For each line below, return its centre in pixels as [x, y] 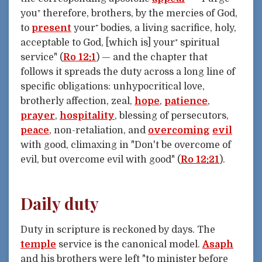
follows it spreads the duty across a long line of [128, 72]
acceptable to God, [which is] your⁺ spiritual [120, 43]
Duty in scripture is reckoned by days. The [118, 230]
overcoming [179, 131]
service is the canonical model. [129, 244]
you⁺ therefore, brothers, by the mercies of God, [129, 14]
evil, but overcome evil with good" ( [101, 160]
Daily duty [60, 203]
